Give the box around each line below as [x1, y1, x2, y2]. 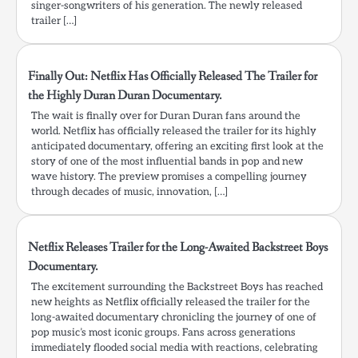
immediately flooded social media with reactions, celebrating [31, 341, 318, 355]
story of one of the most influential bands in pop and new [31, 155, 303, 169]
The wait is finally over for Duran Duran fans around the [31, 109, 300, 123]
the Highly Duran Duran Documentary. [28, 87, 222, 105]
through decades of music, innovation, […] [31, 185, 228, 199]
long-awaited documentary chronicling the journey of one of [31, 311, 316, 324]
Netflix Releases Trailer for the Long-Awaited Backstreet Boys [28, 239, 328, 257]
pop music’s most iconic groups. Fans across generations [31, 326, 296, 340]
